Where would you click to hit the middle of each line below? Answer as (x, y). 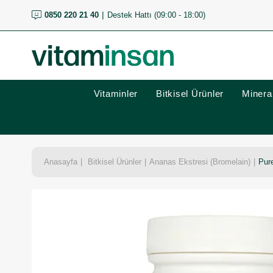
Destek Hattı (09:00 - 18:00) (156, 15)
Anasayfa (61, 162)
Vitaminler (115, 94)
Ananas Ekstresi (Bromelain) (200, 162)
